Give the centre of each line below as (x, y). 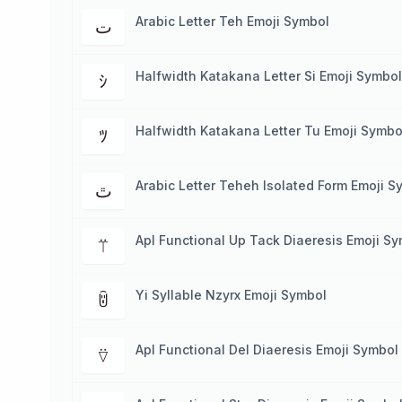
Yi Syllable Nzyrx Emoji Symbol (231, 295)
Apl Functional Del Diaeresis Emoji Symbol (267, 350)
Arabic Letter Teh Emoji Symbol (232, 21)
